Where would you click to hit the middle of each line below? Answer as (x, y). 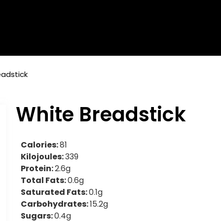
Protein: (38, 169)
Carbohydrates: (55, 204)
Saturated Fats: (55, 192)
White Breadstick (101, 115)
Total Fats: (44, 181)
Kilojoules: (43, 157)
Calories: (40, 145)
